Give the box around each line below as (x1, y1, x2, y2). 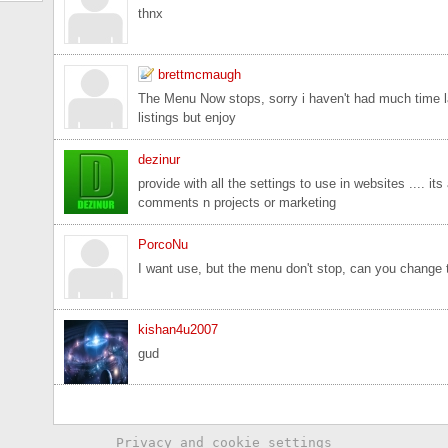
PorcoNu (138, 236, 188, 252)
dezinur (138, 151, 180, 167)
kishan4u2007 (138, 321, 218, 337)
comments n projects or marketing (138, 194, 336, 210)
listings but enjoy (138, 109, 236, 125)
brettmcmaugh (158, 66, 241, 82)
